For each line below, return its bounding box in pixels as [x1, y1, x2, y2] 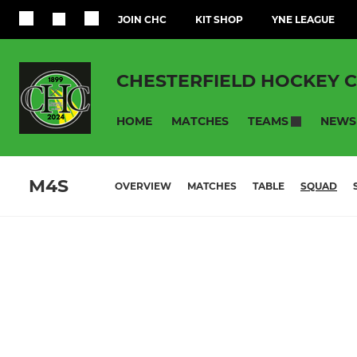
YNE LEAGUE [272, 14, 335, 25]
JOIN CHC [118, 14, 167, 25]
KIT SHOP [195, 14, 243, 25]
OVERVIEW [115, 180, 171, 193]
